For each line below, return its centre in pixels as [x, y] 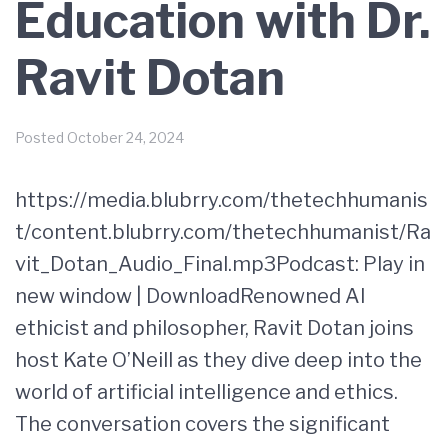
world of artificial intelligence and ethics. [206, 392]
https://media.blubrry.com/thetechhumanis [221, 200]
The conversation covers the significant [202, 424]
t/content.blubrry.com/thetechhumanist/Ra [223, 232]
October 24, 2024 [125, 137]
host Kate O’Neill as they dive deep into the [218, 360]
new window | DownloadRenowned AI [190, 296]
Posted [41, 137]
